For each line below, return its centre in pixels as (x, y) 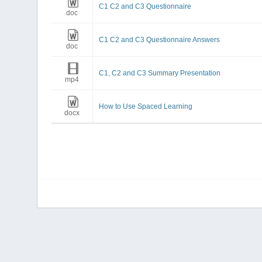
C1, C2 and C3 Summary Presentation (160, 73)
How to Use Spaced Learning (146, 106)
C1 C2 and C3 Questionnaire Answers (160, 40)
